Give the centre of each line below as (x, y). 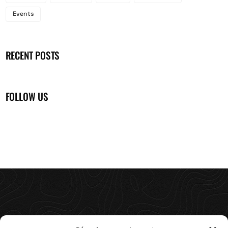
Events (23, 14)
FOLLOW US (27, 96)
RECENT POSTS (33, 55)
